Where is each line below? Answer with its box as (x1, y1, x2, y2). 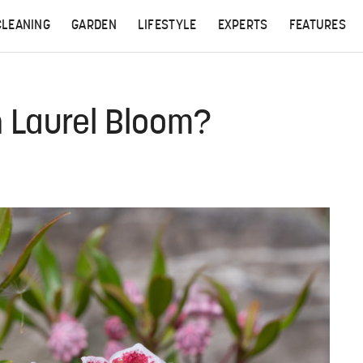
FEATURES (288, 19, 347, 32)
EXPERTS (217, 19, 268, 32)
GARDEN (71, 19, 117, 32)
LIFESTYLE (137, 19, 197, 32)
